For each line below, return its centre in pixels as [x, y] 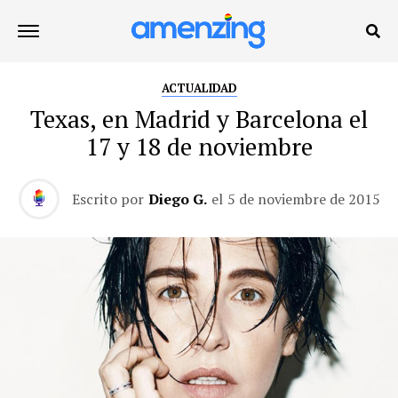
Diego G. [177, 199]
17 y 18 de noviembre [199, 147]
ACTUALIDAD [199, 88]
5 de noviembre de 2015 [303, 199]
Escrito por [107, 199]
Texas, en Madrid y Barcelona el [199, 119]
